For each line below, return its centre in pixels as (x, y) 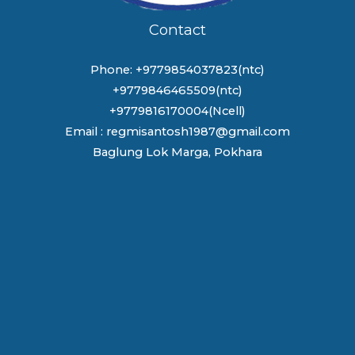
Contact (177, 30)
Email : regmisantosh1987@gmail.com (177, 132)
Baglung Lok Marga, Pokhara (177, 153)
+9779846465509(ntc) (177, 91)
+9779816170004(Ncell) (177, 111)
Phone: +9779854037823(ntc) (177, 70)
